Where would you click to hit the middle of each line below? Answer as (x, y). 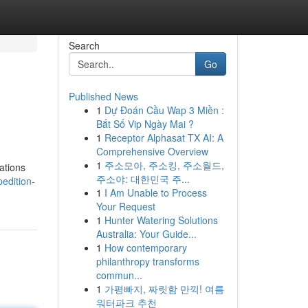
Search (84, 45)
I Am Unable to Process (155, 192)
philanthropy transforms (147, 261)
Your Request (125, 206)
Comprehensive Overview (152, 151)
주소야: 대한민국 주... (143, 179)
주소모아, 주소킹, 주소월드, (164, 165)
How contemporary (145, 247)
